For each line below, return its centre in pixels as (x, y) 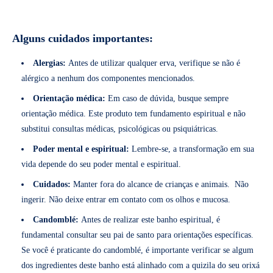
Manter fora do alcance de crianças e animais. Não (160, 184)
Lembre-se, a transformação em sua (192, 149)
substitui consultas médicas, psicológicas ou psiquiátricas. (120, 129)
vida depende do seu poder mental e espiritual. (101, 164)
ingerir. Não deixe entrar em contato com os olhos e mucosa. (126, 199)
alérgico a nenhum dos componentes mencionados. (108, 78)
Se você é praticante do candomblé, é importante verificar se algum (137, 250)
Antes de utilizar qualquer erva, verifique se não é (153, 63)
